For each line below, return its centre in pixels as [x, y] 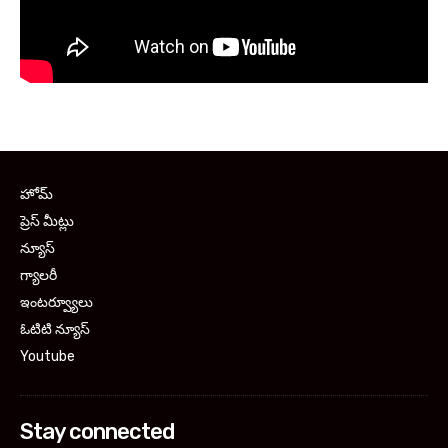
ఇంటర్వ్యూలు [56, 303]
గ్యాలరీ [38, 276]
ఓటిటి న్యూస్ [55, 330]
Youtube [47, 357]
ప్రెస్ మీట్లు [47, 222]
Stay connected [97, 432]
